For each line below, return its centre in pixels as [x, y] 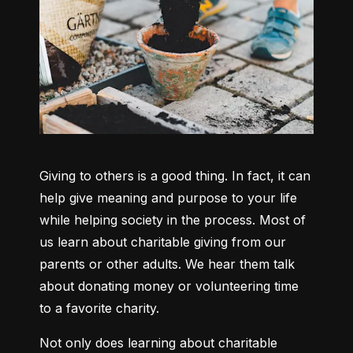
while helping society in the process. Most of [173, 220]
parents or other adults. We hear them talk [167, 264]
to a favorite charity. [99, 308]
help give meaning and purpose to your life [168, 198]
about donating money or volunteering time [169, 286]
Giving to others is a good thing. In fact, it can [175, 176]
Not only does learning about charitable [158, 343]
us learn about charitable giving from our [163, 242]
